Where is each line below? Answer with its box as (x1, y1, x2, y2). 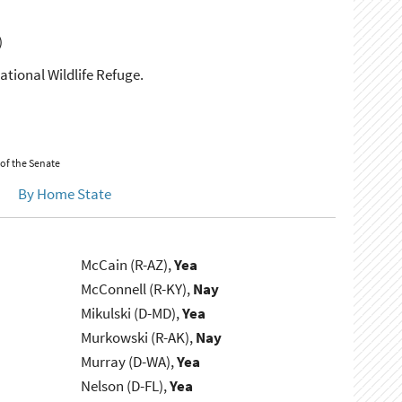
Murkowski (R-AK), (81, 328, 197, 348)
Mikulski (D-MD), (81, 303, 183, 324)
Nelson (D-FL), (81, 376, 170, 397)
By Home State (17, 184, 111, 205)
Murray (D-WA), (81, 352, 178, 372)
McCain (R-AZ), (81, 255, 175, 275)
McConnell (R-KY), (81, 279, 194, 300)
